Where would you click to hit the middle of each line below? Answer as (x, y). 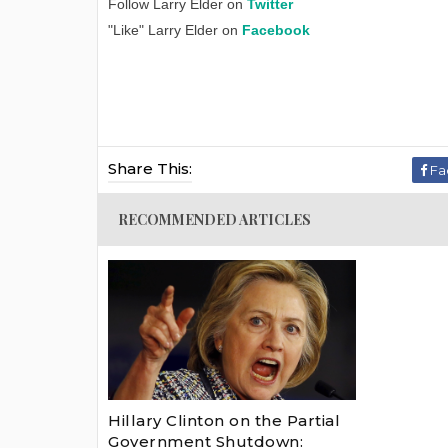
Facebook (276, 30)
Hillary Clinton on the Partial (224, 420)
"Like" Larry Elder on (175, 30)
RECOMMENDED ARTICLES (214, 220)
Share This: (150, 169)
